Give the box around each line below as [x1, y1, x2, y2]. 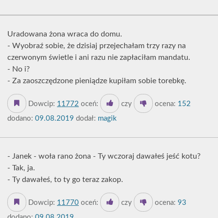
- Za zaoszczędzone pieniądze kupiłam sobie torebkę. [7, 77, 186, 85]
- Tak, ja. [7, 164, 35, 172]
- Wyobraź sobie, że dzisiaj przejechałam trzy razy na [7, 42, 186, 50]
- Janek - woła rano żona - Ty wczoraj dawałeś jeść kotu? [7, 152, 200, 160]
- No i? [7, 65, 30, 73]
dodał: [74, 115, 96, 122]
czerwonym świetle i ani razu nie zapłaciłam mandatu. [7, 54, 190, 61]
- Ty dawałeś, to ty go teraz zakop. [7, 176, 123, 183]
